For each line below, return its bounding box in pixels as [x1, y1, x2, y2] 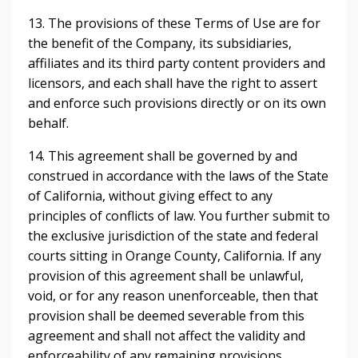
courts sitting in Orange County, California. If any [28, 247, 321, 265]
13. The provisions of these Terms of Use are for [28, 14, 320, 32]
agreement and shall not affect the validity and [28, 327, 305, 344]
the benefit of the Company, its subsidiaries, [28, 34, 292, 52]
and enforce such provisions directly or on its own [28, 94, 326, 112]
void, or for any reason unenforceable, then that [28, 287, 318, 304]
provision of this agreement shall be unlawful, [28, 267, 304, 284]
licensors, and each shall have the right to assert [28, 74, 317, 92]
